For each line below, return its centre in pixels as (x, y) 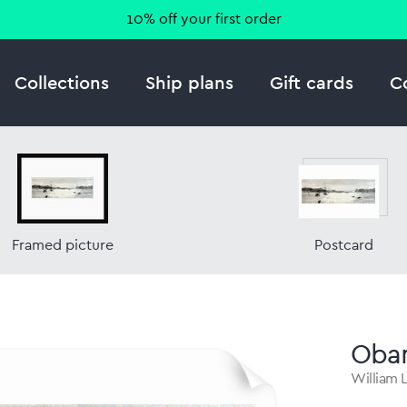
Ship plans (189, 82)
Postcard (343, 245)
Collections (61, 82)
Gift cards (311, 82)
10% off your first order (203, 19)
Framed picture (63, 245)
